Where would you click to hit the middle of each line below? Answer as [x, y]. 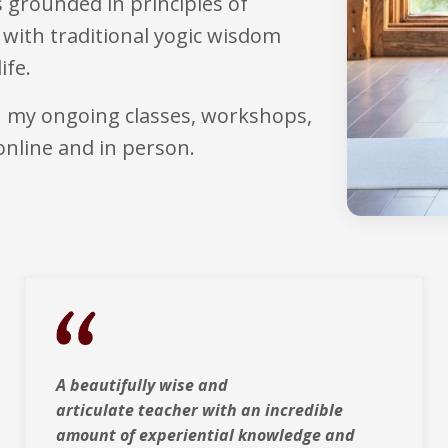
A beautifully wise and [142, 385]
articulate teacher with [146, 410]
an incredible [292, 410]
